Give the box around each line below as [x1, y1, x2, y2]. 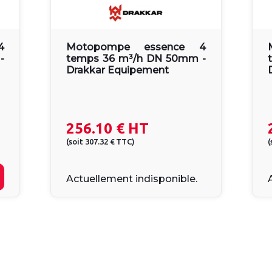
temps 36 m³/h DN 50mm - [66, 53, 206, 64]
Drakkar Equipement [66, 64, 169, 76]
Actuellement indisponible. [66, 173, 198, 185]
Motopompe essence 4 [66, 41, 206, 53]
